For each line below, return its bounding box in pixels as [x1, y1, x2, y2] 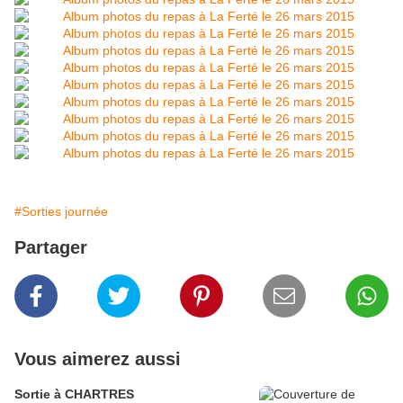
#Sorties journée [14, 204, 108, 219]
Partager [14, 237, 87, 258]
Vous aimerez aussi [14, 349, 181, 370]
